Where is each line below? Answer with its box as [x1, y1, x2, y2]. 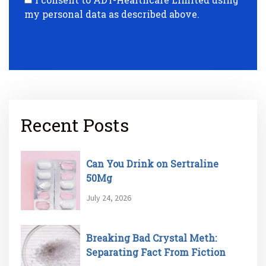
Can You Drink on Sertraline [86, 157, 218, 170]
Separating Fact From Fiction [86, 245, 226, 258]
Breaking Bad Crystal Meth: [86, 231, 217, 244]
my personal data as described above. [24, 7, 199, 20]
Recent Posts [21, 113, 129, 137]
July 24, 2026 [86, 192, 131, 203]
